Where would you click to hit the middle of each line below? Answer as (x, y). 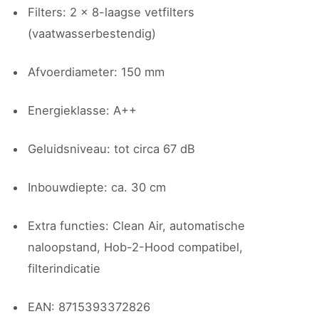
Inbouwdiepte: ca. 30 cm (97, 187)
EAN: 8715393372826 (89, 307)
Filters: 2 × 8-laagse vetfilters (111, 12)
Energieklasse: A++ (82, 110)
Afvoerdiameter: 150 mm (96, 72)
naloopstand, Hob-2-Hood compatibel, (135, 247)
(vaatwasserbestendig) (92, 33)
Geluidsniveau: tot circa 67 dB (111, 149)
